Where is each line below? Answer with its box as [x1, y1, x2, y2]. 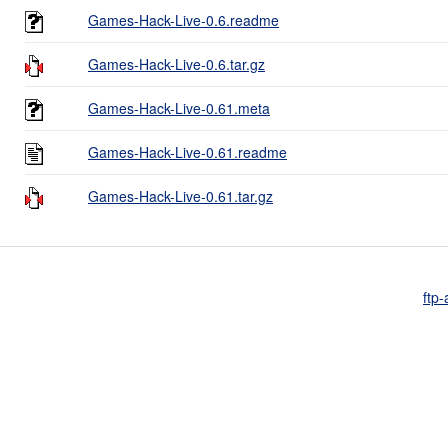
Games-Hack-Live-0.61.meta [88, 97, 270, 118]
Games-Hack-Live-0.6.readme [88, 9, 279, 30]
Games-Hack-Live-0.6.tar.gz [88, 53, 265, 74]
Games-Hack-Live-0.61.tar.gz [88, 185, 273, 206]
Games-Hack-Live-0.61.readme [88, 141, 287, 162]
